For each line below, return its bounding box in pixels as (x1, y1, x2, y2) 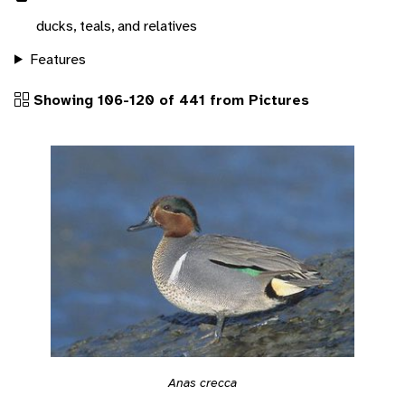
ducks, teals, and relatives (36, 15, 197, 35)
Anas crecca (168, 373, 237, 391)
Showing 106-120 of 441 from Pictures (29, 89, 309, 109)
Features (29, 49, 86, 69)
